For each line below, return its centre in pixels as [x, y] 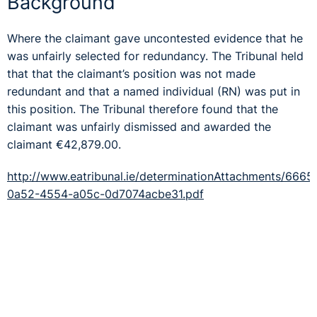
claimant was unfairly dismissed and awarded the [139, 127]
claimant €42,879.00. [64, 144]
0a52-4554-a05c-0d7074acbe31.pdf [105, 194]
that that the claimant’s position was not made [131, 74]
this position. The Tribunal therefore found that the [143, 109]
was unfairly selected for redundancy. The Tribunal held [155, 56]
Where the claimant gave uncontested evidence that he [155, 38]
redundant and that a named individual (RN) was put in [154, 91]
